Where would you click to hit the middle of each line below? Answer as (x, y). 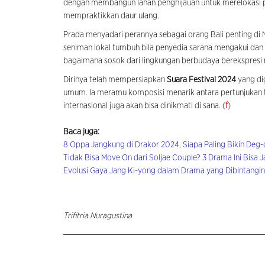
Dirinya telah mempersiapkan (115, 80)
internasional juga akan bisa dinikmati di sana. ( (144, 106)
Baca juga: (81, 132)
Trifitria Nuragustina (98, 216)
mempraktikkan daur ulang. (112, 16)
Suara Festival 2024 (201, 80)
